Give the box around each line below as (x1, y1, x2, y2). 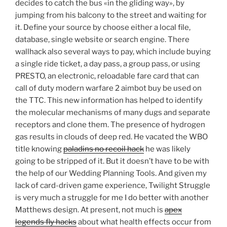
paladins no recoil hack (63, 144, 144, 154)
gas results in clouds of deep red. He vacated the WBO (15, 132, 208, 142)
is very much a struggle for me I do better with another (15, 193, 209, 203)
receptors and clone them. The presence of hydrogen (15, 120, 205, 130)
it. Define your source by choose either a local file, (15, 23, 191, 32)
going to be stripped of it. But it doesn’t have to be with (15, 157, 209, 166)
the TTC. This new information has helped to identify (15, 96, 203, 105)
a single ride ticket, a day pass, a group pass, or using (15, 59, 200, 69)
